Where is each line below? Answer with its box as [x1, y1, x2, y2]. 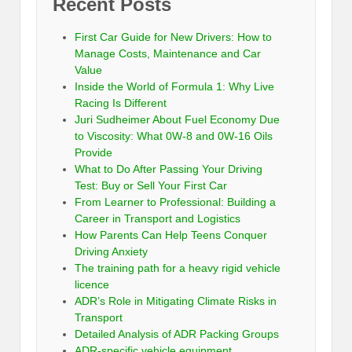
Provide [75, 146, 112, 159]
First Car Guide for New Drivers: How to [75, 31, 272, 44]
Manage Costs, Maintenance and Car [75, 47, 261, 60]
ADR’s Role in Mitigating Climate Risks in [75, 295, 277, 308]
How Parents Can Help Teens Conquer [75, 229, 267, 242]
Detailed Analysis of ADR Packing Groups [75, 328, 279, 341]
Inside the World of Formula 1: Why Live [75, 80, 274, 93]
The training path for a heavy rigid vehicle [75, 262, 280, 275]
